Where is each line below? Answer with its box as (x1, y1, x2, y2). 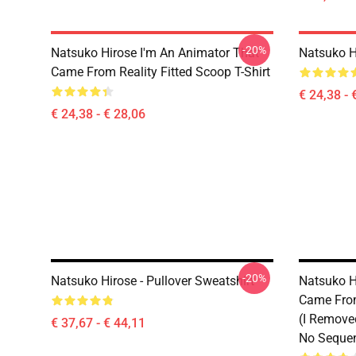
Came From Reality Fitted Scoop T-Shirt (51, 64, 270, 79)
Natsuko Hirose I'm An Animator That (51, 45, 259, 60)
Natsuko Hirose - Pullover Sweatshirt (51, 273, 254, 288)
